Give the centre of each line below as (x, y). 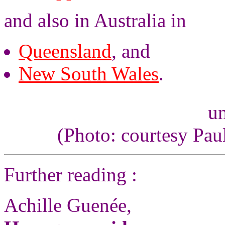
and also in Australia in (95, 20)
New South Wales (89, 74)
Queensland (65, 51)
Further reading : (71, 175)
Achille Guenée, (68, 205)
